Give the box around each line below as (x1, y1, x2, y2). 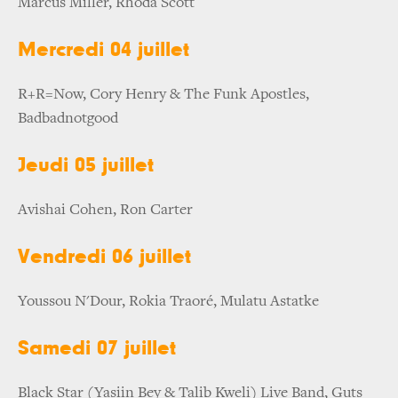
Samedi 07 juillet (18, 337, 176, 359)
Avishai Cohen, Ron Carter (18, 202, 193, 219)
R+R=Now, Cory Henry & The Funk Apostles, (18, 86, 309, 103)
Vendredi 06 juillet (18, 245, 191, 267)
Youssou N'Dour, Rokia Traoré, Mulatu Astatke (18, 293, 319, 310)
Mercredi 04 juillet (18, 38, 189, 60)
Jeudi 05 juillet (18, 154, 154, 176)
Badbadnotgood (18, 110, 118, 127)
